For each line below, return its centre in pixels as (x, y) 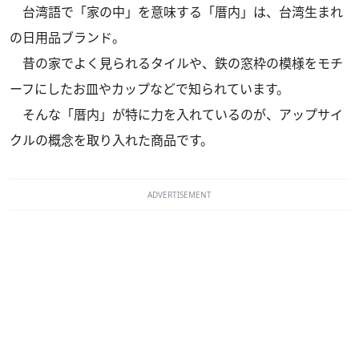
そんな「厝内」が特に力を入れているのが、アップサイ (176, 114)
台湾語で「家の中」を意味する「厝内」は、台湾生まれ (176, 12)
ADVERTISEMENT (179, 194)
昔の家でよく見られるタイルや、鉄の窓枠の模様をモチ (176, 63)
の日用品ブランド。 (67, 37)
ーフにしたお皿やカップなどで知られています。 (149, 89)
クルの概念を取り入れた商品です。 (111, 140)
